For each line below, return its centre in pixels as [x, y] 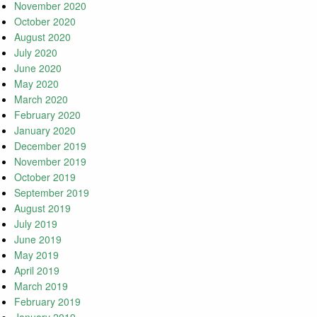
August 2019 [42, 208]
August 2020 [42, 37]
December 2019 [50, 146]
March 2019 [41, 286]
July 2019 [36, 224]
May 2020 [36, 84]
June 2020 [38, 68]
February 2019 [47, 302]
